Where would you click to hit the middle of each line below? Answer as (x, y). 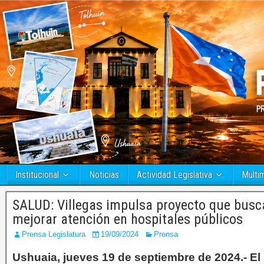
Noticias (104, 175)
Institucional (37, 175)
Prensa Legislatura (54, 235)
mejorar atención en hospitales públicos (131, 220)
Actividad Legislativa (174, 175)
